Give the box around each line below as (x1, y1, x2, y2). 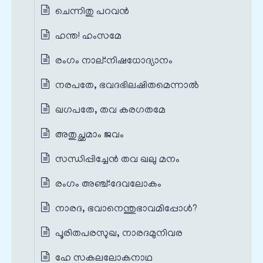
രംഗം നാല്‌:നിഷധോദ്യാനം (55, 56, 173, 67)
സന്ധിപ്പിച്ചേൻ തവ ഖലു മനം (55, 154, 180, 166)
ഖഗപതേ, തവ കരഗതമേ (55, 105, 166, 116)
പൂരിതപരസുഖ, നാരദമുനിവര (55, 228, 183, 240)
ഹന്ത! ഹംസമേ (55, 31, 122, 42)
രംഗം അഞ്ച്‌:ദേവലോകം (55, 179, 161, 190)
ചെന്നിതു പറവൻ (55, 6, 129, 18)
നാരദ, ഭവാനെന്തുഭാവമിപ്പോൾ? (55, 204, 197, 215)
